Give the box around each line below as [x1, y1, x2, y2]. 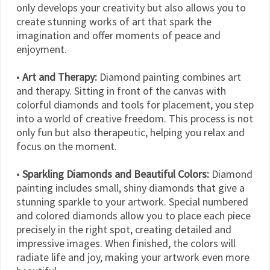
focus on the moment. [16, 139, 117, 153]
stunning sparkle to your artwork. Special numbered [16, 194, 248, 209]
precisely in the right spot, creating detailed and [16, 222, 231, 236]
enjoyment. [16, 42, 67, 56]
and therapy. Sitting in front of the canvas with [16, 83, 226, 98]
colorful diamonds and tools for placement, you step [16, 97, 254, 111]
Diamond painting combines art [97, 69, 241, 84]
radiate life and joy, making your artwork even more [16, 250, 250, 264]
